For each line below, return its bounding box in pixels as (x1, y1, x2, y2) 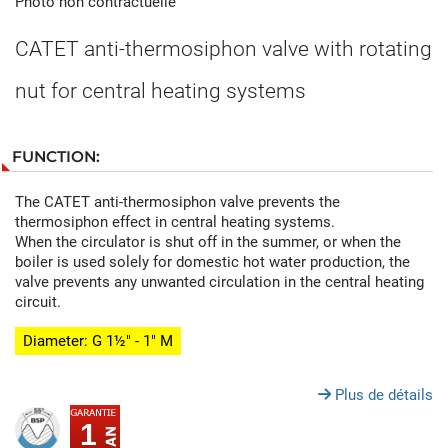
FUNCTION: (12, 146, 100, 166)
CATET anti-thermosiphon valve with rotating (15, 37, 432, 61)
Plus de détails (331, 385, 433, 404)
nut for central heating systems (15, 79, 306, 103)
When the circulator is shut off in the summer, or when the (15, 232, 401, 251)
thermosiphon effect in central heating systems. (15, 212, 335, 231)
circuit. (15, 292, 61, 311)
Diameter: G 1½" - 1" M (23, 331, 173, 350)
